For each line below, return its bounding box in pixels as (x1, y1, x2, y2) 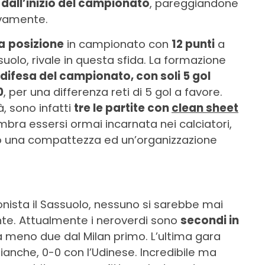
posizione (8, 37, 64, 52)
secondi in (180, 213, 239, 228)
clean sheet (172, 101, 238, 116)
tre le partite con (74, 101, 172, 116)
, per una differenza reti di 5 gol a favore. (4, 85, 222, 100)
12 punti (172, 37, 215, 52)
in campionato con (64, 37, 172, 52)
